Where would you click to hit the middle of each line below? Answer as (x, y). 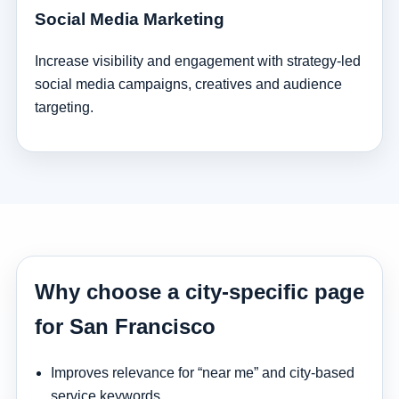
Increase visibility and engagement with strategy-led (197, 61)
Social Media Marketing (129, 20)
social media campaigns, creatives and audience (188, 85)
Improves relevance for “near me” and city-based (202, 372)
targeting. (64, 108)
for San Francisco (125, 327)
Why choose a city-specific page (199, 292)
